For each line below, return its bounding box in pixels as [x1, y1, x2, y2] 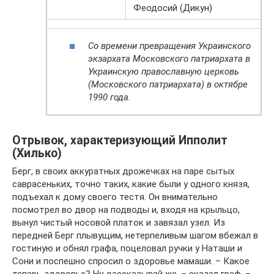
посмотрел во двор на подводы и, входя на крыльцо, [12, 204, 240, 216]
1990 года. [88, 91, 131, 103]
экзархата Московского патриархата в [88, 53, 250, 64]
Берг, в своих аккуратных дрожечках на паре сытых [12, 166, 234, 177]
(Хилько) [12, 146, 62, 160]
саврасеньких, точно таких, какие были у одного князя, [12, 179, 250, 190]
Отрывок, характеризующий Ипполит [12, 133, 228, 147]
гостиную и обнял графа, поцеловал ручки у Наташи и [12, 243, 242, 254]
